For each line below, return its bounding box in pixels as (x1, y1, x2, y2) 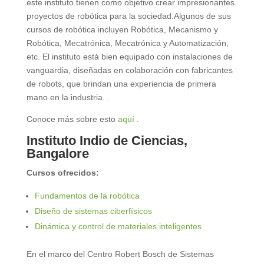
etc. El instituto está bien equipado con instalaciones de (26, 51, 233, 61)
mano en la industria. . (26, 92, 110, 102)
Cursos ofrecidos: (26, 167, 99, 177)
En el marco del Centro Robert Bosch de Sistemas (26, 249, 214, 259)
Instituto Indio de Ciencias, (26, 133, 187, 148)
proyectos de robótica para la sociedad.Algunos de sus (26, 11, 231, 21)
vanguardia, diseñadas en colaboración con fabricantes (26, 65, 233, 75)
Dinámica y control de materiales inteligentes (34, 221, 202, 231)
